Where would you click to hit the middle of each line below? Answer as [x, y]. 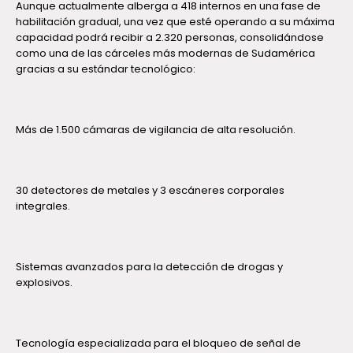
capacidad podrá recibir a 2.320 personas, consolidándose [170, 37]
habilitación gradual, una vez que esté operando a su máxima [175, 21]
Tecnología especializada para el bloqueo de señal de [158, 344]
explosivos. [44, 282]
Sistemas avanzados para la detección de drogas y [149, 266]
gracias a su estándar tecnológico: [106, 69]
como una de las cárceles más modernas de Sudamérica [165, 53]
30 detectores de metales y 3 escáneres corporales [150, 190]
